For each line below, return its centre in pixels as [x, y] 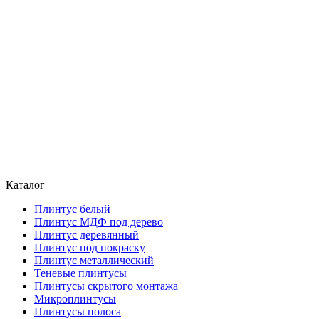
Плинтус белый [72, 209]
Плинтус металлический [94, 261]
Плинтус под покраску [90, 248]
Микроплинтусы [75, 299]
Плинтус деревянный [87, 235]
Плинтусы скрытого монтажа [106, 286]
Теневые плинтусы [80, 273]
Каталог [25, 185]
